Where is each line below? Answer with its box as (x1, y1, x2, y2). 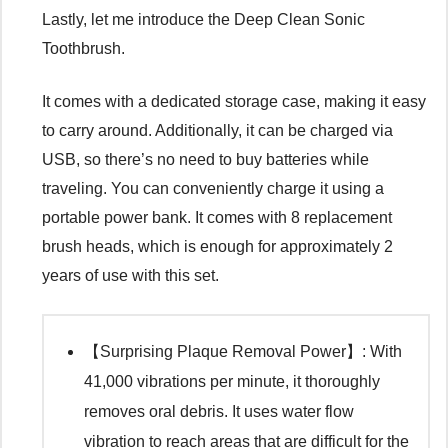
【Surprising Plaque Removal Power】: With (84, 343, 402, 361)
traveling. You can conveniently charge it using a (42, 180, 384, 198)
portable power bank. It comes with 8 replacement (42, 209, 392, 227)
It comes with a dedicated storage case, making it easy (42, 93, 426, 111)
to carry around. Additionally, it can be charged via (42, 122, 393, 140)
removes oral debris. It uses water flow (84, 403, 354, 421)
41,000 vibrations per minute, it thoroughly (84, 373, 380, 391)
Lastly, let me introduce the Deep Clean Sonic (42, 11, 365, 29)
